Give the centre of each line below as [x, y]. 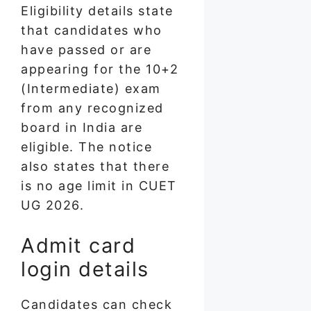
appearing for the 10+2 [100, 69]
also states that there [95, 166]
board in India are [82, 127]
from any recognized [92, 108]
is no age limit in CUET [99, 185]
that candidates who [92, 30]
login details [85, 269]
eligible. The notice [86, 146]
